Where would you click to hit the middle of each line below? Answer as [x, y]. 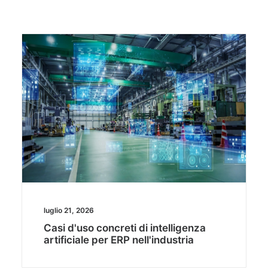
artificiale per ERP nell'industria [118, 240]
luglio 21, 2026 [68, 211]
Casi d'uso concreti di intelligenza [124, 228]
